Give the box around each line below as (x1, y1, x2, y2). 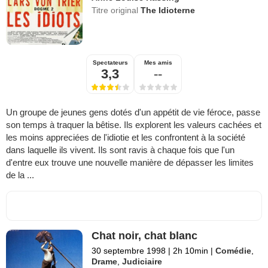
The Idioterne (141, 5, 196, 15)
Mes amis (144, 59, 172, 66)
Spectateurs (92, 59, 128, 66)
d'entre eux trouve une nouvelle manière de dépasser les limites (6, 157, 254, 167)
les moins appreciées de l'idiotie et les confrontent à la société (6, 132, 245, 142)
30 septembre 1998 (92, 245, 166, 255)
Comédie (215, 245, 252, 255)
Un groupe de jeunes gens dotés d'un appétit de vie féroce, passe (6, 106, 260, 117)
